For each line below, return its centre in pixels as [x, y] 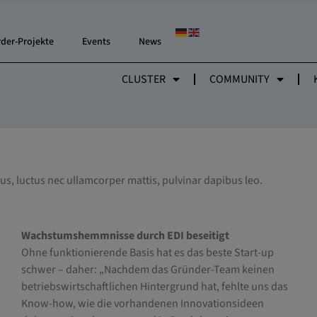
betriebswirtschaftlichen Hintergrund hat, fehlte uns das [154, 287]
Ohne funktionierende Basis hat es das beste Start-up [147, 253]
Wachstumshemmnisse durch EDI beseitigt [125, 236]
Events [97, 42]
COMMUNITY [240, 79]
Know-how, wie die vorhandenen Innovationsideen [142, 304]
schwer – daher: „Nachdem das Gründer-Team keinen [148, 270]
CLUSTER [144, 79]
